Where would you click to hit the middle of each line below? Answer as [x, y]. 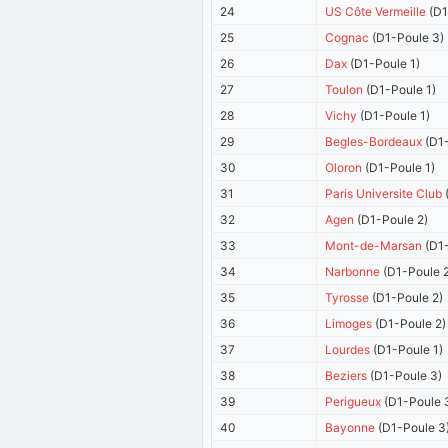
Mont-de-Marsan [373, 245]
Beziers [345, 375]
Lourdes [347, 349]
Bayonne [349, 427]
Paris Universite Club [383, 193]
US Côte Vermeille [375, 11]
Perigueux [352, 401]
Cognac [346, 37]
